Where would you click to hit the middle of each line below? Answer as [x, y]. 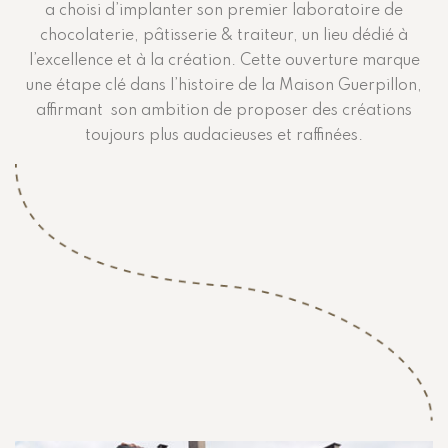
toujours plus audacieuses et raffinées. [224, 135]
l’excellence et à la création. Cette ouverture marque [224, 60]
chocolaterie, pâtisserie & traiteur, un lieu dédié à [224, 35]
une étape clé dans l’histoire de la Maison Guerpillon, [224, 85]
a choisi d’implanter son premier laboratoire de [224, 10]
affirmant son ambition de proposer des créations [224, 110]
